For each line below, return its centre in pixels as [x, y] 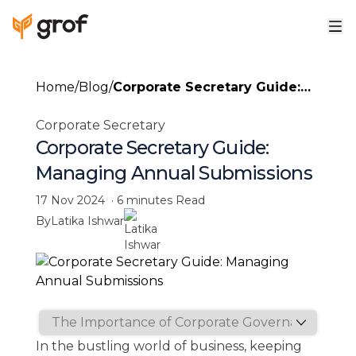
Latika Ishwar [87, 221]
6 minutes [144, 200]
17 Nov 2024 [70, 200]
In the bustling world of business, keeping [168, 346]
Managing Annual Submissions [174, 173]
